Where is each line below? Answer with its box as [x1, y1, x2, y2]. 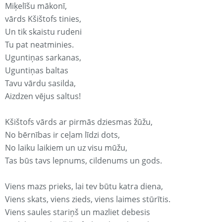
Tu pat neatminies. [5, 39, 74, 51]
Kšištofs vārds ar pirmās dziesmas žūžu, [5, 116, 153, 128]
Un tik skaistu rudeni [5, 26, 82, 38]
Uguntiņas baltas [5, 65, 68, 76]
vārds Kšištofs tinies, [5, 13, 81, 25]
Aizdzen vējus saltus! [5, 91, 81, 102]
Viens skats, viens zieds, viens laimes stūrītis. [5, 194, 170, 205]
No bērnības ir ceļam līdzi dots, [5, 129, 120, 141]
